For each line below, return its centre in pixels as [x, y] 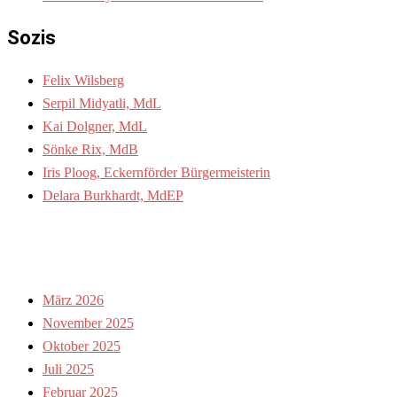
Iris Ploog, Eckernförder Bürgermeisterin [156, 172]
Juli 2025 [68, 369]
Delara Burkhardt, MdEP [113, 195]
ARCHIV [47, 248]
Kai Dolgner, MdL [95, 126]
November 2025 [88, 323]
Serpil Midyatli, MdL [102, 103]
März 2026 [73, 300]
